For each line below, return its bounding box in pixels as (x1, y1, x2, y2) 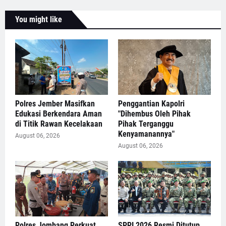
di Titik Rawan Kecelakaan (15, 119, 102, 129)
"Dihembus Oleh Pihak (118, 109, 191, 119)
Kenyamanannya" (118, 129, 175, 139)
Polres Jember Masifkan (15, 99, 95, 109)
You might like (15, 15, 62, 25)
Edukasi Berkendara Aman (15, 109, 102, 119)
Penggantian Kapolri (118, 99, 185, 109)
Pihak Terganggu (118, 119, 174, 129)
